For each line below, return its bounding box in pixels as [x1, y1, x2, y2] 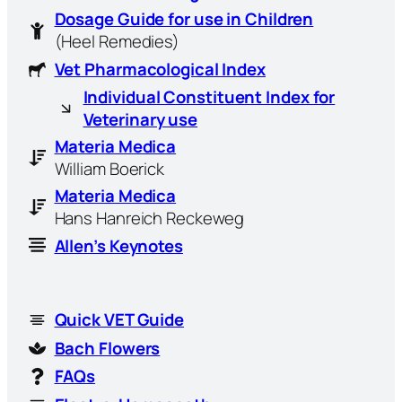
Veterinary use [83, 107, 198, 131]
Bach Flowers [54, 336, 161, 360]
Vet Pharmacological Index [54, 57, 266, 82]
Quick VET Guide [54, 308, 184, 332]
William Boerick [54, 156, 164, 180]
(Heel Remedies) [54, 30, 179, 54]
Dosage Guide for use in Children [54, 7, 314, 31]
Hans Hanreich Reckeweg [54, 205, 245, 230]
